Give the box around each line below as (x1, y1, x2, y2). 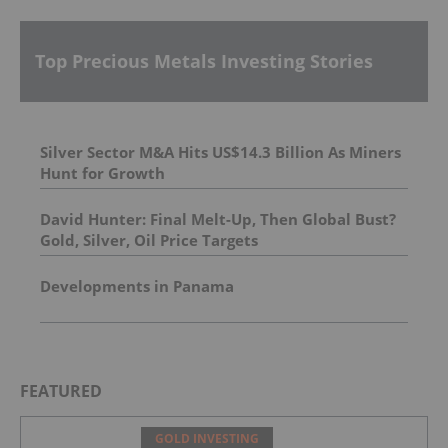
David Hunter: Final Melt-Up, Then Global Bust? (40, 208, 396, 229)
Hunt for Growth (40, 162, 165, 183)
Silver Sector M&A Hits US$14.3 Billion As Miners (40, 141, 401, 162)
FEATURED (20, 379, 102, 402)
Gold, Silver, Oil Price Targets (40, 229, 258, 250)
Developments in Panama (40, 275, 234, 296)
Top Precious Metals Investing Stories (35, 49, 373, 74)
